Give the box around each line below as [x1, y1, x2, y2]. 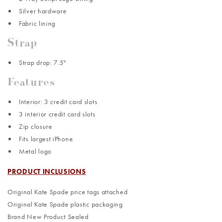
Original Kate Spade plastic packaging [7, 200, 123, 209]
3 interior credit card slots [19, 110, 96, 119]
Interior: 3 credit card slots [19, 97, 98, 107]
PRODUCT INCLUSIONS [7, 167, 86, 176]
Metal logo [19, 147, 52, 156]
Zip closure [19, 122, 53, 131]
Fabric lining [19, 19, 56, 28]
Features [7, 77, 55, 91]
